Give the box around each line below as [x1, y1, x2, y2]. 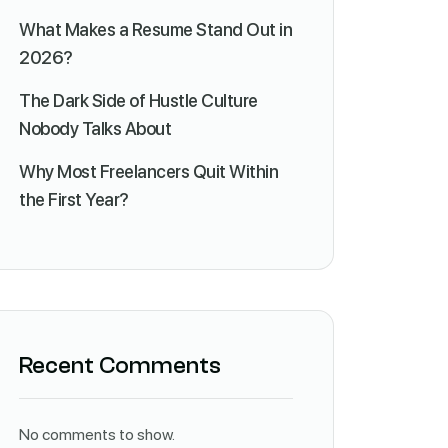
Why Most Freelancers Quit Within [19, 161, 278, 182]
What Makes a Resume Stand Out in [19, 19, 292, 40]
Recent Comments [19, 352, 221, 379]
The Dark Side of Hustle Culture [19, 90, 258, 111]
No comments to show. [19, 425, 175, 444]
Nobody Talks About [19, 118, 171, 139]
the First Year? [19, 189, 129, 210]
